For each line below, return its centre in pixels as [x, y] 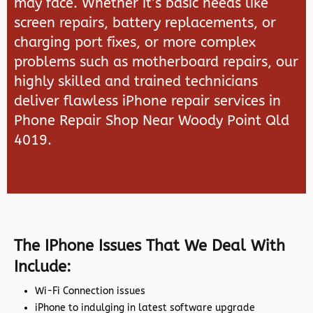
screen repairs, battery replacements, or [145, 22]
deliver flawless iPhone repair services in [147, 101]
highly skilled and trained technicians [136, 81]
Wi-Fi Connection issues [90, 291]
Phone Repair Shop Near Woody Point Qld [152, 120]
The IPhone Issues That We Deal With [150, 246]
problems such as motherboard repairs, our [156, 61]
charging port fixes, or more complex [135, 42]
